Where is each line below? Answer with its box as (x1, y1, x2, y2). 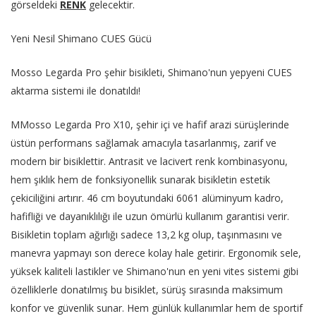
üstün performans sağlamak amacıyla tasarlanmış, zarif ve (11, 136, 276, 150)
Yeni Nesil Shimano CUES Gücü (11, 32, 152, 46)
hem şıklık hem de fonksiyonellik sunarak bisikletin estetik (11, 173, 270, 187)
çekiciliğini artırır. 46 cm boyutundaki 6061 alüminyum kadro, (11, 191, 284, 205)
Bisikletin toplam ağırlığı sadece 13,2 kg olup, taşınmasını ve (11, 228, 282, 242)
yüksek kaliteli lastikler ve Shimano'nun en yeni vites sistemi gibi (11, 265, 298, 279)
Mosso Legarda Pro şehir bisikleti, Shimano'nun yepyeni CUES (11, 66, 292, 80)
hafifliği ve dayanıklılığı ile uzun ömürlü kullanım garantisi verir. (11, 209, 289, 224)
